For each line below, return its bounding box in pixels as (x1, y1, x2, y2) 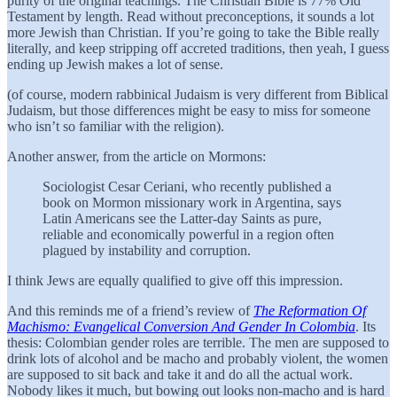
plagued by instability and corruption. (43, 242, 251, 258)
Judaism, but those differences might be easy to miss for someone (7, 102, 370, 118)
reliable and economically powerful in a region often (43, 226, 334, 242)
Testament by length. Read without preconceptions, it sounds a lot (7, 8, 374, 24)
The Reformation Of (253, 302, 366, 318)
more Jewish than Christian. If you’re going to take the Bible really (7, 24, 379, 40)
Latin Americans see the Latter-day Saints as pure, (43, 210, 322, 226)
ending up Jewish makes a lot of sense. (7, 56, 223, 72)
